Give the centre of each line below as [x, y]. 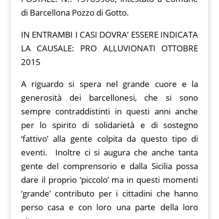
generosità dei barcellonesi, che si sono [109, 98]
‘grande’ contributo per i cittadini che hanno [109, 194]
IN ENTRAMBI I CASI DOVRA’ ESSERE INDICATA [109, 35]
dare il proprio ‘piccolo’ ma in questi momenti [109, 180]
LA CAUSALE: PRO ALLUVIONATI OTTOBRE [109, 48]
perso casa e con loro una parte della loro [109, 207]
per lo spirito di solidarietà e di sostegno [109, 125]
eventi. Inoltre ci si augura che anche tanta [109, 153]
